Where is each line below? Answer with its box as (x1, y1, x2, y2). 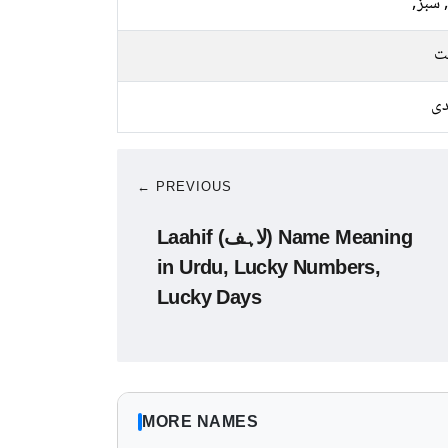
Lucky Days (157, 286, 262, 308)
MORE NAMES (142, 413, 258, 430)
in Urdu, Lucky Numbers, (157, 256, 381, 278)
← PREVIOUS (137, 179, 232, 194)
